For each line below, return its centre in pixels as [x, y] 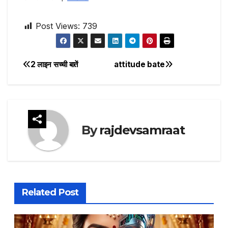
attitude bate [140, 64]
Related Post [50, 192]
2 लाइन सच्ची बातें [54, 64]
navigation [64, 91]
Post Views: [58, 26]
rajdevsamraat [142, 130]
